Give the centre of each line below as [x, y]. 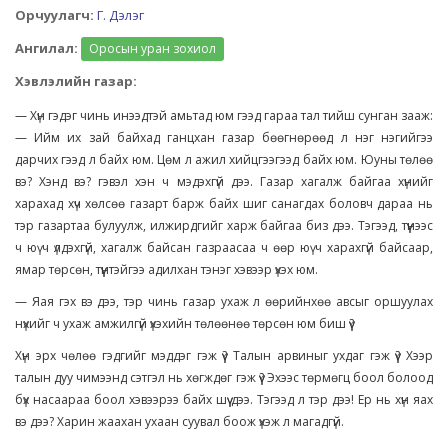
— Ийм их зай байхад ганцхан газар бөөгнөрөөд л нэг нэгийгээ [224, 137]
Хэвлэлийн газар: [76, 81]
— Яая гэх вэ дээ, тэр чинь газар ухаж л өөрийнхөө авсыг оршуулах [224, 301]
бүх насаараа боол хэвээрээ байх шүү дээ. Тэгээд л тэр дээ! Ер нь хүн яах [224, 399]
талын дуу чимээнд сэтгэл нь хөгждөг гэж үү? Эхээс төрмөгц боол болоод [224, 377]
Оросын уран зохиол [152, 48]
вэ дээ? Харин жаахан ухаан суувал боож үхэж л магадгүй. [179, 421]
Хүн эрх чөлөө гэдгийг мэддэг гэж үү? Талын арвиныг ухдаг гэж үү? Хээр [224, 355]
